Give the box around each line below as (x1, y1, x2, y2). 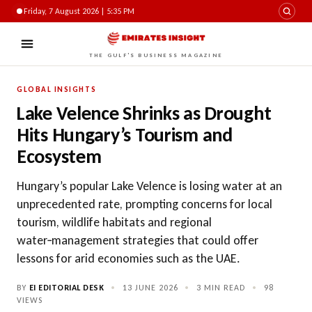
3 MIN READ (194, 283, 248, 292)
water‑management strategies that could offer (17, 233, 258, 248)
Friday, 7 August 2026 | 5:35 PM (24, 6, 134, 16)
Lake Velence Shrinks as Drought (17, 101, 272, 125)
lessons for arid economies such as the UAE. (17, 251, 240, 266)
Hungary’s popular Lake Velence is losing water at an (17, 178, 282, 194)
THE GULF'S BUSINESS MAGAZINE (89, 52, 223, 58)
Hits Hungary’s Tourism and (17, 123, 233, 147)
